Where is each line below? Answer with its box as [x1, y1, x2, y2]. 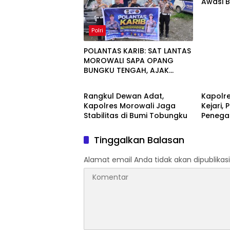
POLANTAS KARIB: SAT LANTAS [84, 46, 191, 56]
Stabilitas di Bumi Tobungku [84, 110, 187, 121]
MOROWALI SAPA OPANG [84, 55, 174, 66]
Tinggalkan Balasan [94, 133, 184, 147]
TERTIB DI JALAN [84, 75, 142, 86]
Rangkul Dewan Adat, [84, 91, 164, 102]
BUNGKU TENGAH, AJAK [84, 65, 169, 76]
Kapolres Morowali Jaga [84, 101, 176, 111]
